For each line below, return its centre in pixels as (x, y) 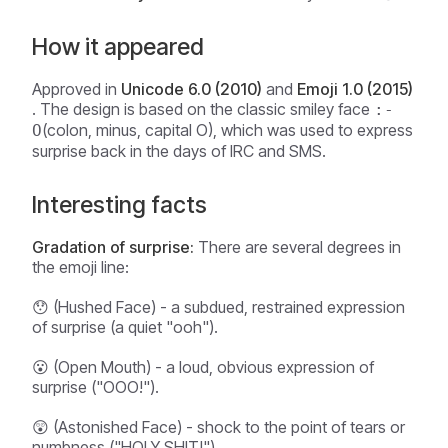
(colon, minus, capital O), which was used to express (227, 130)
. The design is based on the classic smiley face (203, 109)
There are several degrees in (297, 247)
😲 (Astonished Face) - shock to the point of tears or (218, 427)
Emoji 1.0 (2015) (355, 89)
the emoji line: (80, 267)
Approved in (76, 89)
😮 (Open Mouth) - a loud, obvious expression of (203, 367)
